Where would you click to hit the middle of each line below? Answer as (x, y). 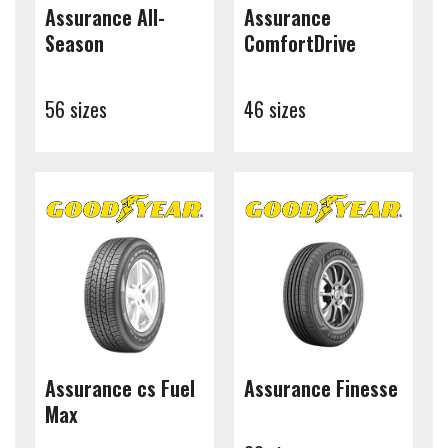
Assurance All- (105, 17)
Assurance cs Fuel (120, 388)
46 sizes (275, 109)
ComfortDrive (300, 43)
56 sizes (76, 109)
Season (74, 43)
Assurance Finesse (321, 388)
